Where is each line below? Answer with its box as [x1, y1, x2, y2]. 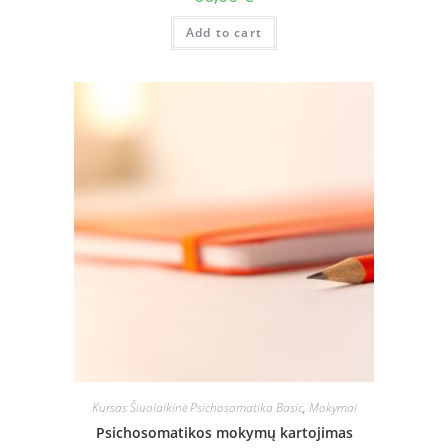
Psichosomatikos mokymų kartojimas [95, 423, 353, 443]
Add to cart [185, 23, 263, 41]
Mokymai [308, 399, 357, 417]
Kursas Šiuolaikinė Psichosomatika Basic [91, 399, 303, 417]
